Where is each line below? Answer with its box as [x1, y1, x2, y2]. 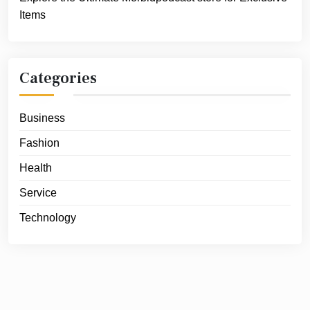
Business [19, 111, 65, 124]
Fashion [19, 136, 60, 149]
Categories [19, 68, 97, 88]
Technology [19, 211, 76, 224]
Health [19, 161, 52, 174]
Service [19, 186, 57, 199]
